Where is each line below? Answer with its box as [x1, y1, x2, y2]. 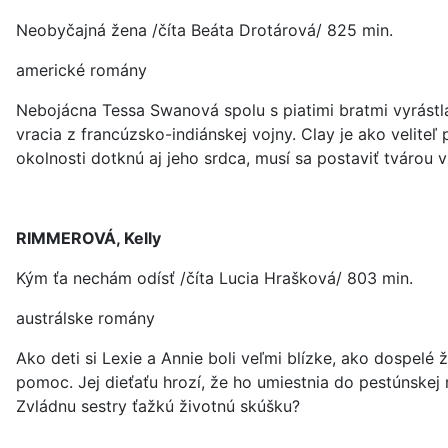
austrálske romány [16, 308, 155, 328]
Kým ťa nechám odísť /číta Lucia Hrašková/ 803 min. [16, 268, 413, 288]
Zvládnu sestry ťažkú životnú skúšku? [16, 396, 300, 416]
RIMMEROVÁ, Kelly [16, 228, 161, 248]
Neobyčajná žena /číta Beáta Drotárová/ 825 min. [16, 20, 393, 40]
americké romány [16, 60, 147, 80]
